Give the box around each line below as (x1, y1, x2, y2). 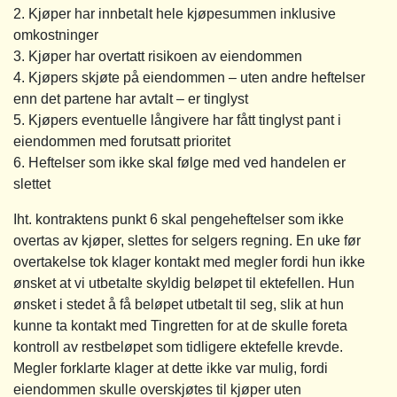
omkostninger (13, 27, 98, 43)
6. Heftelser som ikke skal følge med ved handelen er (13, 154, 346, 170)
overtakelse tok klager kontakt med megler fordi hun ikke (13, 253, 365, 269)
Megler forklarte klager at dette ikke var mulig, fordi (13, 360, 328, 376)
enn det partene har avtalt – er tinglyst (13, 90, 248, 106)
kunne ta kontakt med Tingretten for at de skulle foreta (13, 317, 347, 333)
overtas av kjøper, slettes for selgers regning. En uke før (13, 232, 361, 248)
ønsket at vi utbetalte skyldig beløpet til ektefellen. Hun (13, 275, 354, 291)
